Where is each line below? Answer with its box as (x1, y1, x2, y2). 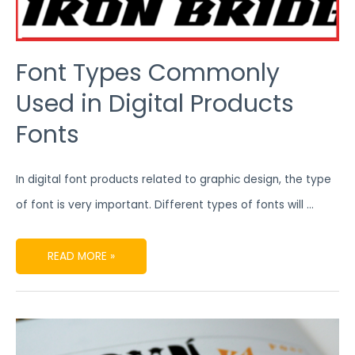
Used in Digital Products (16, 86, 294, 120)
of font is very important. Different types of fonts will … (16, 197, 314, 212)
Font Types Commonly (16, 55, 280, 90)
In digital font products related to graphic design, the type (16, 171, 331, 187)
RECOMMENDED (47, 326, 128, 342)
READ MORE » (48, 248, 115, 264)
